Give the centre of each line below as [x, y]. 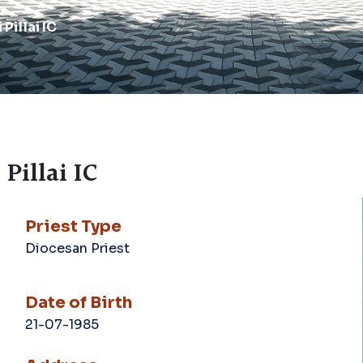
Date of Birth [78, 303]
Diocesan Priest [77, 248]
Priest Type [73, 226]
